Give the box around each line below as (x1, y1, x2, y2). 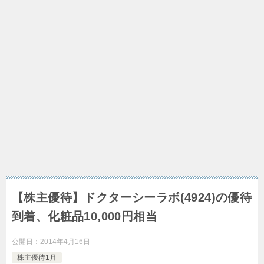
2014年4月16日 (40, 237, 90, 246)
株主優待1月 (17, 253, 57, 262)
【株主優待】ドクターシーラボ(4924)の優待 (12, 191, 252, 204)
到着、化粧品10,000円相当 (12, 210, 157, 223)
